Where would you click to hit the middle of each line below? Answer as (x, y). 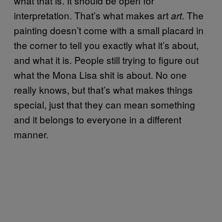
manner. (31, 134)
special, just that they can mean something (105, 104)
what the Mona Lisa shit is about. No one (100, 75)
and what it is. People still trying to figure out (106, 60)
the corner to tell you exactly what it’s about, (106, 45)
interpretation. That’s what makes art (92, 15)
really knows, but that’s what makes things (103, 89)
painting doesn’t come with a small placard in (109, 30)
